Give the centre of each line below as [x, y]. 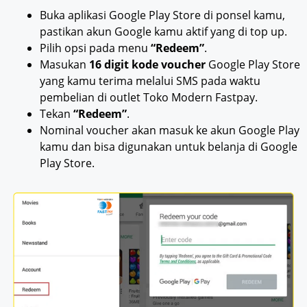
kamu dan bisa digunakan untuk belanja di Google [169, 146]
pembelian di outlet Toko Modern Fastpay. [149, 97]
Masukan [64, 64]
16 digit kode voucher [147, 64]
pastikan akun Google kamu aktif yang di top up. [163, 31]
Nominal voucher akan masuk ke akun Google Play [170, 130]
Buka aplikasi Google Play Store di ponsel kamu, [162, 15]
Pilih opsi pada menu [95, 48]
